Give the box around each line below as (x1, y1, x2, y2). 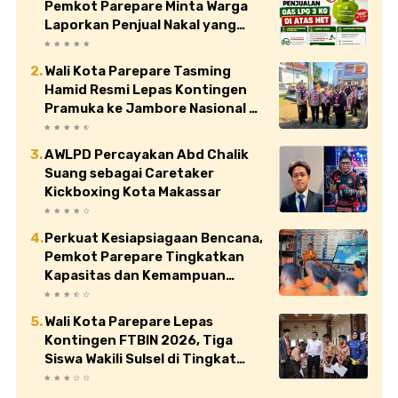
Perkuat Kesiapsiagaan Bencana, (44, 230, 263, 247)
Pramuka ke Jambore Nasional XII (44, 100, 265, 117)
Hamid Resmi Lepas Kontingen (44, 82, 247, 99)
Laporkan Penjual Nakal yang (44, 17, 236, 34)
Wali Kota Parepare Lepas (44, 314, 213, 330)
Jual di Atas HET (44, 36, 153, 52)
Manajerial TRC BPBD (44, 286, 183, 303)
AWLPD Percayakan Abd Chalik (44, 147, 249, 163)
